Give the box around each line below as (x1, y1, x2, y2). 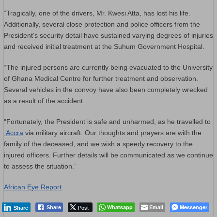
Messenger (180, 203, 207, 211)
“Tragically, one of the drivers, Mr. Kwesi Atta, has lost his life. (4, 9, 190, 17)
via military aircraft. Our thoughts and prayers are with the (23, 128, 201, 137)
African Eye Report (4, 183, 62, 191)
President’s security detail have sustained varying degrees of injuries (4, 31, 213, 39)
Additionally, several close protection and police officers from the (4, 20, 200, 28)
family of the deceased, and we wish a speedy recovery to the (4, 139, 193, 148)
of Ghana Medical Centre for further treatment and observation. (4, 74, 198, 82)
